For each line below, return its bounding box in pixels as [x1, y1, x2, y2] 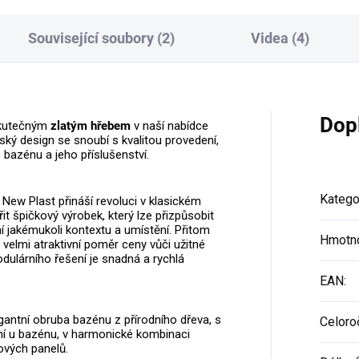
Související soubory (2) [28, 29, 175, 46]
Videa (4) [250, 29, 309, 46]
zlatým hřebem [50, 118, 131, 133]
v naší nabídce [131, 118, 208, 133]
